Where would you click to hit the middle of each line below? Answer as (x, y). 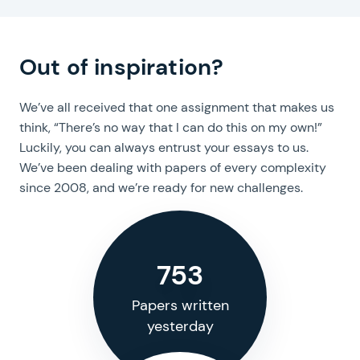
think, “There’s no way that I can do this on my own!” (171, 127)
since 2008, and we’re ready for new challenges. (161, 188)
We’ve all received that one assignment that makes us (177, 107)
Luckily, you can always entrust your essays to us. (164, 147)
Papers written (180, 305)
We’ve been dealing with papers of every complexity (173, 168)
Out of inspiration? (125, 67)
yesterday (180, 326)
